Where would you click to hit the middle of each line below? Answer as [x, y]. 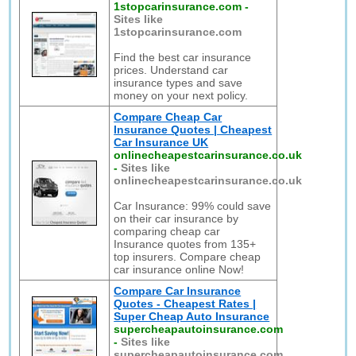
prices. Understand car [171, 70]
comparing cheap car [167, 231]
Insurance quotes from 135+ [185, 244]
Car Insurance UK [161, 142]
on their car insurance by [176, 219]
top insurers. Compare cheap [188, 257]
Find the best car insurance [183, 57]
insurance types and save [178, 83]
